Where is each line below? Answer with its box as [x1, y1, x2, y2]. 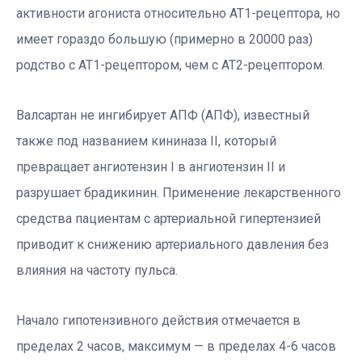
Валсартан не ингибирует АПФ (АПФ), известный [16, 107, 309, 123]
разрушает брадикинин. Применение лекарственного [16, 184, 341, 200]
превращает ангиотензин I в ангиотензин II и [16, 158, 285, 175]
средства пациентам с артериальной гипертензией [16, 210, 321, 226]
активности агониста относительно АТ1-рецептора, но [16, 5, 340, 21]
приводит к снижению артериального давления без [16, 236, 329, 252]
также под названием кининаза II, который [16, 133, 276, 149]
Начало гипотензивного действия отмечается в [16, 312, 301, 328]
